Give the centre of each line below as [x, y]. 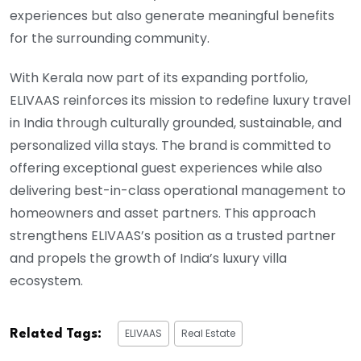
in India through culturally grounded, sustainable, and [176, 123]
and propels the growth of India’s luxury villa [148, 259]
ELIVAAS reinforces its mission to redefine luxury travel [180, 101]
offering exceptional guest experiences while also [166, 168]
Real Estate [208, 334]
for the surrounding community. [110, 39]
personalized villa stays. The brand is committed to [170, 146]
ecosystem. [46, 281]
